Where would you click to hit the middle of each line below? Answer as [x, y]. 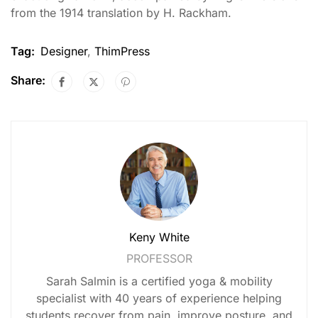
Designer [64, 51]
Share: [28, 81]
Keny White [159, 237]
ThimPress [122, 51]
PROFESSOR [159, 259]
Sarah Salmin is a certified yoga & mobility [159, 281]
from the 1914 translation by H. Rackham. [121, 13]
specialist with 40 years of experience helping [159, 298]
